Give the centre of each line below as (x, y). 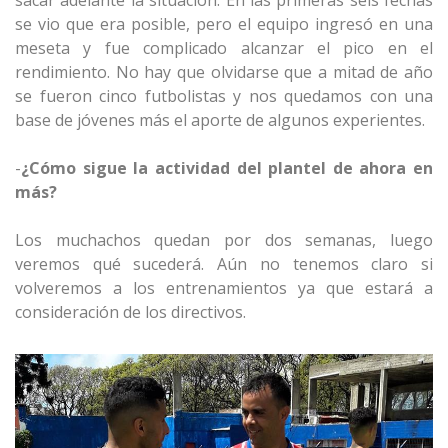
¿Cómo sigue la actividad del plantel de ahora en (227, 168)
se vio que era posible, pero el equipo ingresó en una (224, 24)
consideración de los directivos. (132, 312)
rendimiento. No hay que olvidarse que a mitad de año (224, 72)
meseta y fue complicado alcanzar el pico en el (224, 48)
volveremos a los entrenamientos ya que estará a (224, 288)
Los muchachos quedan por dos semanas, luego (224, 240)
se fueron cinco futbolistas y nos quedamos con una (224, 96)
